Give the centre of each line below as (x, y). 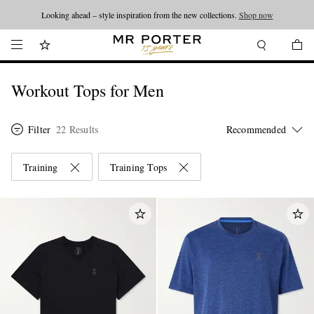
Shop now (256, 15)
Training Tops (138, 167)
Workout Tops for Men (88, 90)
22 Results (77, 129)
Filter (40, 129)
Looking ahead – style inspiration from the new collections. (140, 15)
